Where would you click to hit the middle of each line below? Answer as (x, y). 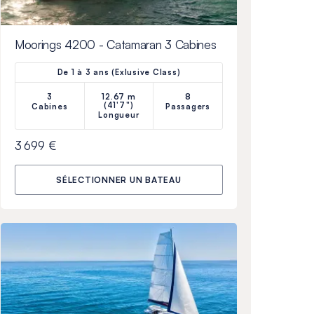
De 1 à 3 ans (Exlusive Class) (119, 73)
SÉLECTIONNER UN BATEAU (119, 180)
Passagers (188, 107)
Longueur (119, 115)
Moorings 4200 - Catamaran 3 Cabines (115, 45)
